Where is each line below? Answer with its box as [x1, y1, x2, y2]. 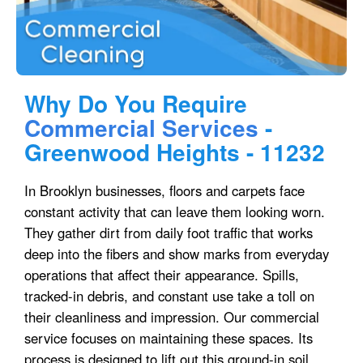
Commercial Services [24, 111, 258, 145]
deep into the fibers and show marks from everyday [24, 243, 329, 263]
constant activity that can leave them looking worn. [24, 201, 325, 221]
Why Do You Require [24, 87, 247, 121]
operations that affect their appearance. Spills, [24, 264, 299, 284]
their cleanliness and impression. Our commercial [24, 306, 319, 327]
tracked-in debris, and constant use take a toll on [24, 285, 314, 305]
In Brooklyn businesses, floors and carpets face [24, 180, 305, 200]
